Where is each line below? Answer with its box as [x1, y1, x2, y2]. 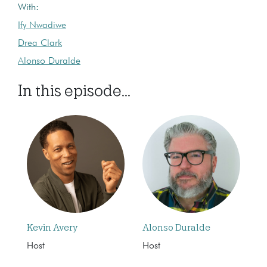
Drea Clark [18, 38, 62, 48]
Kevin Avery [27, 222, 77, 233]
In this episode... [18, 81, 131, 100]
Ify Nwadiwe [18, 20, 66, 30]
